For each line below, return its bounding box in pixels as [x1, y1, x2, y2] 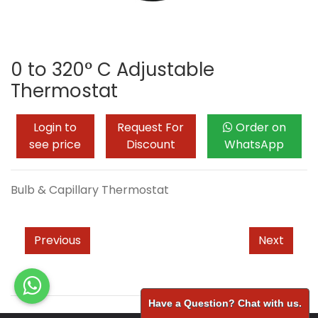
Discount [126, 136, 175, 153]
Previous [34, 232, 81, 248]
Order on [235, 119, 286, 136]
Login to [33, 119, 77, 136]
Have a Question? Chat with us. [148, 297, 302, 309]
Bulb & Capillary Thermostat [11, 182, 169, 198]
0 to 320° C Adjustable [11, 57, 214, 82]
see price [29, 136, 82, 153]
